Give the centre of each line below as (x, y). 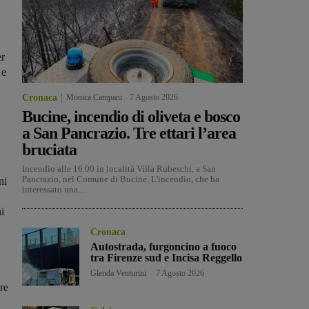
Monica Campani (94, 98)
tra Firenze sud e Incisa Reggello (167, 258)
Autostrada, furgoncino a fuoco (164, 247)
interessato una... (53, 190)
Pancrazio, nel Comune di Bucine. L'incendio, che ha (121, 179)
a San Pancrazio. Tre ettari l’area (129, 133)
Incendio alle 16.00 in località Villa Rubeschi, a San (119, 169)
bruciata (49, 150)
